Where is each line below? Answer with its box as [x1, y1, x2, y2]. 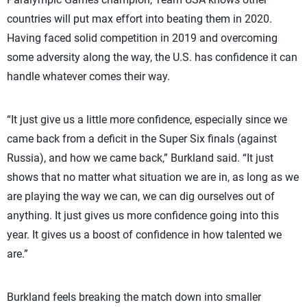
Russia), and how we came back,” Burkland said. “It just [7, 151, 273, 164]
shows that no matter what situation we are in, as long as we [7, 171, 299, 184]
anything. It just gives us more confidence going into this [7, 209, 279, 222]
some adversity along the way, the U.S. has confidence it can [7, 51, 297, 64]
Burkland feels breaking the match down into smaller [7, 291, 261, 304]
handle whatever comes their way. [7, 70, 170, 83]
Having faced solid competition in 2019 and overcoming [7, 32, 278, 45]
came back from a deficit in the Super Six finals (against [7, 132, 277, 145]
